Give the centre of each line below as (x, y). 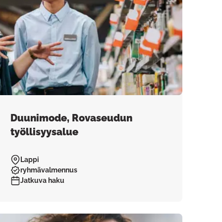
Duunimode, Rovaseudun (72, 118)
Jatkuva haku (43, 180)
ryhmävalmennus (49, 170)
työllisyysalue (45, 132)
